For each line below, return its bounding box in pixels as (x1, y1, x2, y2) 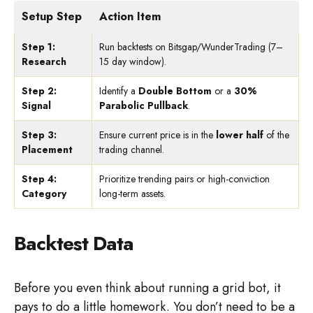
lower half (216, 127, 263, 142)
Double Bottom (138, 83, 212, 98)
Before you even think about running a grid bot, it (14, 278, 281, 297)
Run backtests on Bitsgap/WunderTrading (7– (99, 39, 283, 54)
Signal (22, 98, 51, 112)
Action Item (99, 8, 161, 24)
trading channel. (99, 142, 164, 156)
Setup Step (22, 8, 82, 24)
